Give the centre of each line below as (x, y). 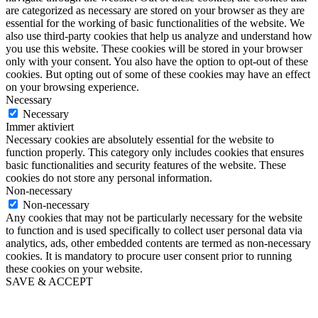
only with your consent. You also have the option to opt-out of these (157, 62)
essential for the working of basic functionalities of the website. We (155, 23)
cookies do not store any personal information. (109, 178)
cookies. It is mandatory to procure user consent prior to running (149, 256)
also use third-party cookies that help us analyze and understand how (159, 36)
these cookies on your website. (74, 269)
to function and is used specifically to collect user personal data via (154, 231)
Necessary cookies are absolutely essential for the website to (140, 140)
